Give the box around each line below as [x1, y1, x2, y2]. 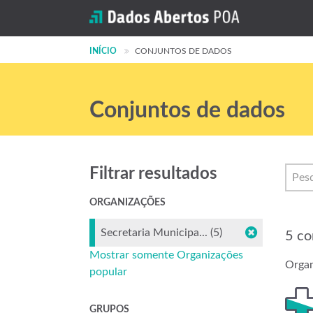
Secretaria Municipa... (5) [101, 227, 222, 238]
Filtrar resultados [89, 166, 217, 182]
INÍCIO [89, 47, 117, 55]
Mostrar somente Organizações [89, 249, 243, 261]
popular [89, 266, 127, 277]
